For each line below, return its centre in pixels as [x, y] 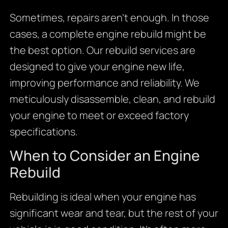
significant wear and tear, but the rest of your [114, 213]
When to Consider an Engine [105, 155]
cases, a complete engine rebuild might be [108, 34]
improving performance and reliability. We [104, 82]
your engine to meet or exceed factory [99, 115]
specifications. [44, 131]
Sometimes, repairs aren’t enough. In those [109, 17]
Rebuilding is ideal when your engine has [103, 196]
